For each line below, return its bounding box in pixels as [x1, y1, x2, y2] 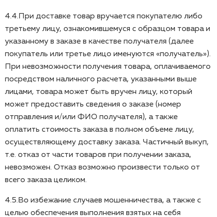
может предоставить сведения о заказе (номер [5, 100, 181, 108]
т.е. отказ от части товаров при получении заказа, [5, 151, 191, 159]
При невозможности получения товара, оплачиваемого [5, 62, 211, 71]
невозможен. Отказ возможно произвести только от [5, 163, 200, 171]
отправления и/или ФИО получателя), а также [5, 113, 178, 121]
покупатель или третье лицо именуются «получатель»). [5, 50, 211, 58]
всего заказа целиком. [5, 176, 89, 184]
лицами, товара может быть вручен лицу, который [5, 88, 192, 96]
